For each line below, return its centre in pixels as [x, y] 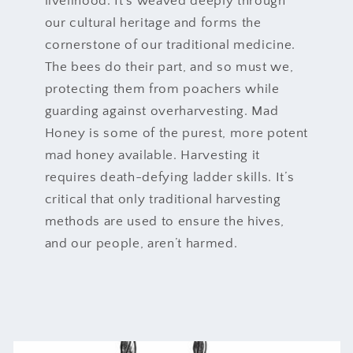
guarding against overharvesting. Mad [162, 111]
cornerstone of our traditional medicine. [170, 45]
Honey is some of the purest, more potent [176, 133]
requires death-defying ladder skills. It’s [169, 177]
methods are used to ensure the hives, [164, 221]
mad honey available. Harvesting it [152, 155]
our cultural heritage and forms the [153, 22]
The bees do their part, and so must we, [169, 67]
